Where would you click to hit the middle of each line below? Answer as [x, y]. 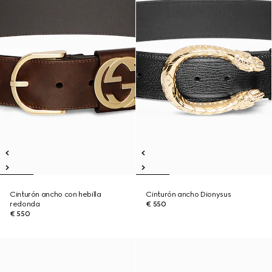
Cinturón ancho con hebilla [56, 194]
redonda [25, 204]
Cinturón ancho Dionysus [189, 194]
